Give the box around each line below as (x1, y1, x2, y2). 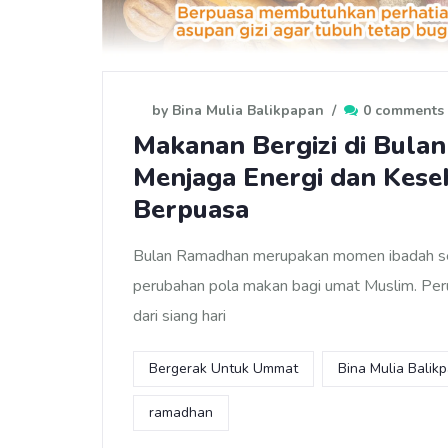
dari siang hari (133, 304, 226, 327)
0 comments (363, 100, 444, 120)
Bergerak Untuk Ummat (149, 358, 298, 378)
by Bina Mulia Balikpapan (152, 100, 324, 120)
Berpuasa (133, 191, 249, 227)
